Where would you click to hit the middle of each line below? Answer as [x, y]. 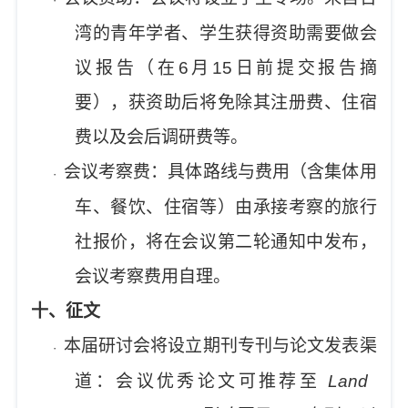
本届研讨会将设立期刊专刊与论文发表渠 [220, 346]
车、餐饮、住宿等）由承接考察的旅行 [226, 207]
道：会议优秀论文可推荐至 [198, 381]
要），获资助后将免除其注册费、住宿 [226, 102]
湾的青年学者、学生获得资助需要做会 [226, 33]
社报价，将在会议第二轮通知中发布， [226, 242]
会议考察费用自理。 [153, 276]
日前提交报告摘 [305, 68]
